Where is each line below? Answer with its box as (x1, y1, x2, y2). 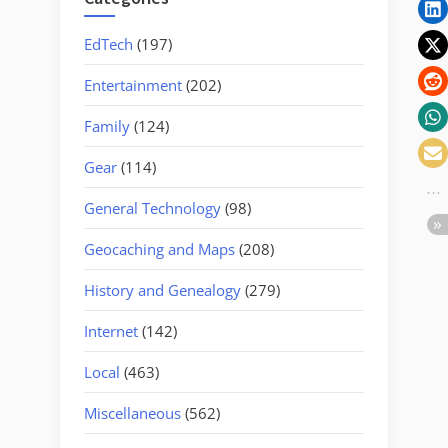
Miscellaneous (84, 402, 181, 423)
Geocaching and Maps (84, 238, 235, 259)
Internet (84, 320, 138, 341)
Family (84, 115, 130, 136)
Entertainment (84, 74, 182, 95)
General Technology (84, 197, 221, 218)
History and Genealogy (84, 279, 241, 300)
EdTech (84, 33, 133, 54)
